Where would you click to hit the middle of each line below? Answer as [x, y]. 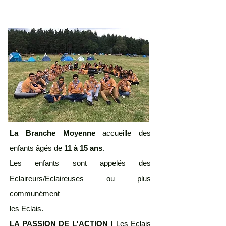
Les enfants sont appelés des [80, 163]
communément [35, 193]
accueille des [127, 133]
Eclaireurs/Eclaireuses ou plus [80, 178]
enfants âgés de [36, 148]
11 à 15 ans [82, 148]
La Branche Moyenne [56, 133]
